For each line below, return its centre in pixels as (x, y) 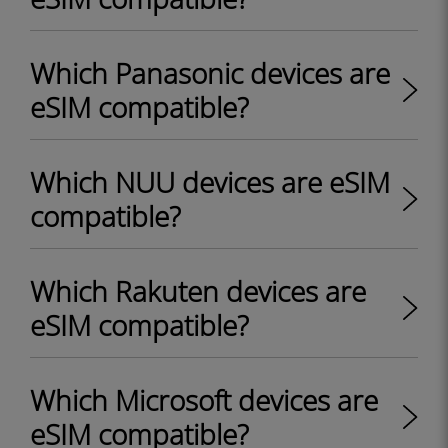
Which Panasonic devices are (210, 73)
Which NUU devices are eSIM (210, 182)
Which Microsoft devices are (204, 400)
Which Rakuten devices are (198, 291)
